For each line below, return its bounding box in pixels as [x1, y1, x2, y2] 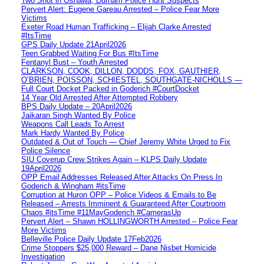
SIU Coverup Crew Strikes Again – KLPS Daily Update [21, 154, 207, 164]
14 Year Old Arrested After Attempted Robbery [21, 93, 178, 102]
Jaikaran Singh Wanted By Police [21, 110, 136, 120]
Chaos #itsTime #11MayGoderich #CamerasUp [21, 207, 181, 217]
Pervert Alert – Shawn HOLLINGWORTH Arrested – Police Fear [21, 216, 237, 226]
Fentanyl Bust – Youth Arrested [21, 57, 128, 67]
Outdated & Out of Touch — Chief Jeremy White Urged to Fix [21, 137, 230, 146]
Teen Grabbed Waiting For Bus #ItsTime [21, 48, 159, 58]
